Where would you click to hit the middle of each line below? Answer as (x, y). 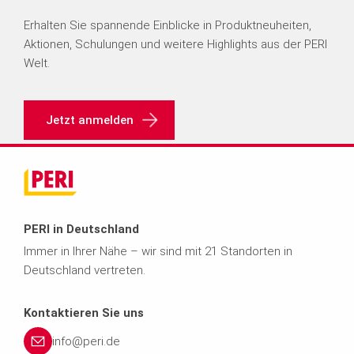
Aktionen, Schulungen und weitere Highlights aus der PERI (175, 45)
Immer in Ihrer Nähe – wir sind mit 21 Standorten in (158, 252)
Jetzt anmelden (90, 121)
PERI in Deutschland (81, 230)
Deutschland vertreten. (85, 271)
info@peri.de (86, 342)
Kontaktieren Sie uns (84, 313)
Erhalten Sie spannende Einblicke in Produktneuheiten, (168, 26)
